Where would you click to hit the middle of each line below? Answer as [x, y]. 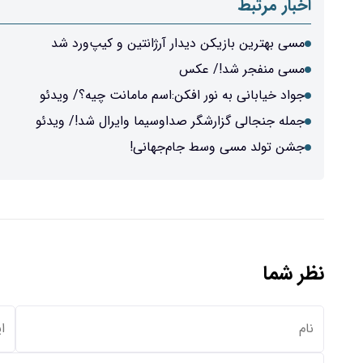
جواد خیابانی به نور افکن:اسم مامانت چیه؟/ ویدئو [172, 95]
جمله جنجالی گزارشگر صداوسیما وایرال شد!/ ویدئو [170, 121]
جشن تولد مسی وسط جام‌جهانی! [217, 147]
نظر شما [293, 273]
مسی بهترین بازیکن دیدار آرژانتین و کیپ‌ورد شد [178, 43]
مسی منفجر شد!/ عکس [242, 69]
